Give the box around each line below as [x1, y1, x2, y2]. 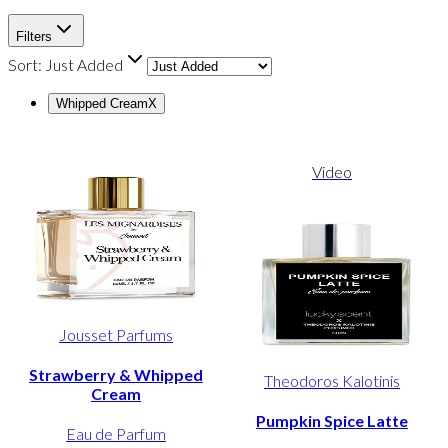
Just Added [45, 55, 123, 75]
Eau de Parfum [66, 424, 166, 444]
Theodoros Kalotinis [264, 370, 400, 390]
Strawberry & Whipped [29, 365, 203, 385]
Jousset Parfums [59, 324, 173, 344]
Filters [16, 29, 52, 45]
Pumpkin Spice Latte [256, 411, 408, 431]
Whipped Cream [56, 96, 148, 112]
